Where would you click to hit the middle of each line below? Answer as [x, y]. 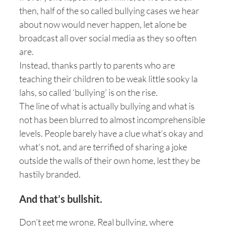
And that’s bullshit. [61, 199]
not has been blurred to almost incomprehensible [112, 120]
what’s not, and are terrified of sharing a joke [103, 147]
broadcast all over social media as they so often [108, 38]
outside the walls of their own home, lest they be [110, 160]
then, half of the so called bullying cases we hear [109, 11]
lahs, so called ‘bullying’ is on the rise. [89, 92]
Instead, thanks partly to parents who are [97, 65]
